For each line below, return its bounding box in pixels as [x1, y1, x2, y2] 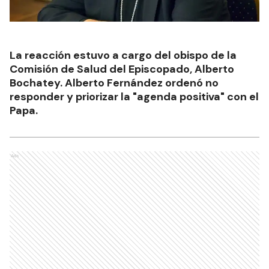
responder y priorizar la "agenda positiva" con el [10, 89, 259, 104]
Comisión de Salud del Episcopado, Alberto [10, 61, 234, 76]
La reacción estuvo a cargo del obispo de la [10, 47, 237, 62]
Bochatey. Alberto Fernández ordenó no [10, 75, 219, 90]
